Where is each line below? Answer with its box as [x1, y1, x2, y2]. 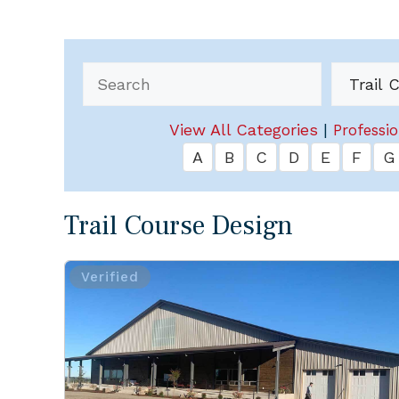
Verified [81, 269, 139, 285]
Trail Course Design [64, 208, 293, 243]
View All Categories [169, 120, 318, 139]
